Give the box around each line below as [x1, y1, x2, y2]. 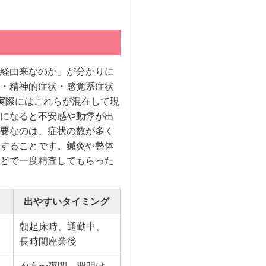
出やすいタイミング [24, 196, 110, 207]
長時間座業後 [19, 236, 77, 246]
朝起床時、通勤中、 [19, 221, 105, 232]
